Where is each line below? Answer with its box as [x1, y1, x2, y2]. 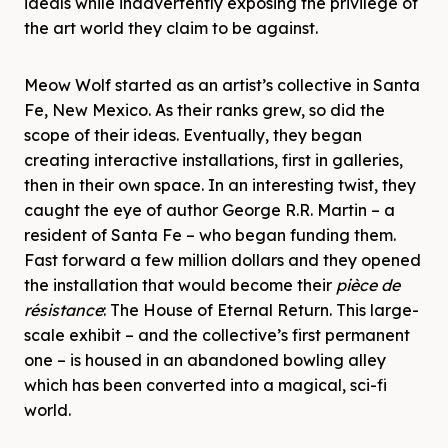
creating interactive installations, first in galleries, [24, 149, 403, 170]
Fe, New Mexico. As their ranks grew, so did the [24, 99, 385, 120]
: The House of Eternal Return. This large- [103, 299, 419, 320]
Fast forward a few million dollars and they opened [24, 249, 421, 270]
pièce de [336, 274, 400, 295]
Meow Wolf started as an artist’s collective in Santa [24, 74, 420, 95]
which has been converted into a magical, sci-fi [24, 374, 387, 395]
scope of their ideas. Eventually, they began [24, 124, 362, 145]
